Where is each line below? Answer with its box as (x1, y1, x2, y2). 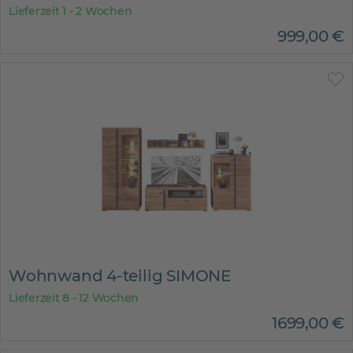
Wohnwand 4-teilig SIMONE (9, 266, 231, 285)
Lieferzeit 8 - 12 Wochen (9, 291, 139, 305)
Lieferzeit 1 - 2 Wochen (9, 4, 132, 18)
